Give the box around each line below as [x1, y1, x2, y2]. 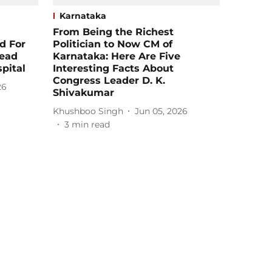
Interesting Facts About [53, 63, 174, 75]
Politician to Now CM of [53, 38, 172, 50]
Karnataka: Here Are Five [53, 50, 180, 63]
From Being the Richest [53, 26, 174, 38]
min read [72, 119, 110, 131]
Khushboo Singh [53, 105, 123, 117]
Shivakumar [53, 87, 114, 99]
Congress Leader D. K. [53, 75, 165, 87]
